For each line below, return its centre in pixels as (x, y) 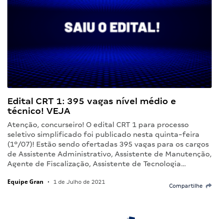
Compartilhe (187, 186)
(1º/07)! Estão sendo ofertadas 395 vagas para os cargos (108, 144)
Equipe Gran (25, 182)
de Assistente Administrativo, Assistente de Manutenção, (109, 154)
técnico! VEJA (39, 111)
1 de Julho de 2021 (78, 182)
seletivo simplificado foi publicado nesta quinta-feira (103, 135)
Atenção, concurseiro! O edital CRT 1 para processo (98, 125)
